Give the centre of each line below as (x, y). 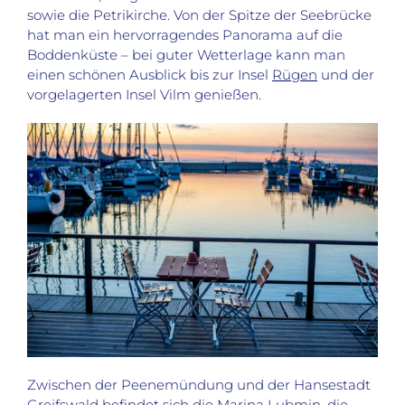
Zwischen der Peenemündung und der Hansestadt (198, 385)
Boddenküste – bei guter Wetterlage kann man (186, 55)
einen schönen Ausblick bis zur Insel (149, 75)
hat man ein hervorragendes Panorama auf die (184, 35)
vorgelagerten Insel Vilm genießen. (144, 95)
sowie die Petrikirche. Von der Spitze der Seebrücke (199, 15)
